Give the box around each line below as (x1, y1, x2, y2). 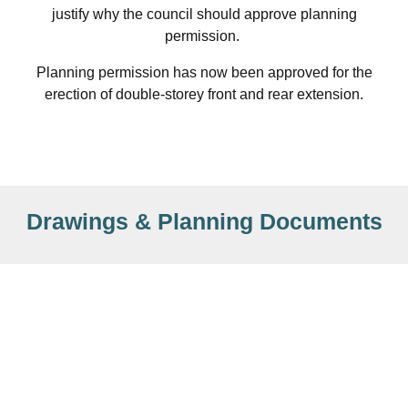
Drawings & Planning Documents (25, 209, 382, 234)
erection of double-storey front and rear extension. (45, 87, 363, 102)
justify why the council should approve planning (51, 6, 357, 22)
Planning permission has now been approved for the (36, 65, 372, 80)
